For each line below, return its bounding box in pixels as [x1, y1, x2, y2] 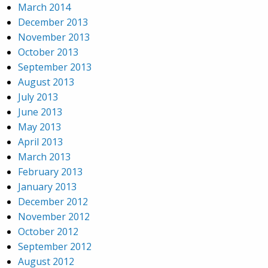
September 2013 [18, 60, 92, 74]
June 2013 [18, 105, 62, 119]
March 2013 [18, 150, 71, 164]
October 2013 [18, 45, 78, 59]
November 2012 [18, 210, 90, 224]
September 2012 [18, 240, 92, 254]
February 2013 [18, 165, 83, 179]
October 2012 [18, 225, 78, 239]
